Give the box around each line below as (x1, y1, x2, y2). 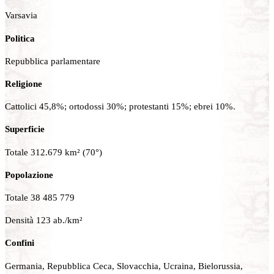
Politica (5, 32, 35, 43)
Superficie (5, 124, 45, 135)
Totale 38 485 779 (5, 191, 75, 202)
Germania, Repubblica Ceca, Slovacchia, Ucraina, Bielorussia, (5, 260, 243, 271)
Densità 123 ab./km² (5, 215, 83, 226)
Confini (5, 237, 34, 248)
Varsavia (5, 10, 37, 21)
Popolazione (5, 169, 53, 180)
